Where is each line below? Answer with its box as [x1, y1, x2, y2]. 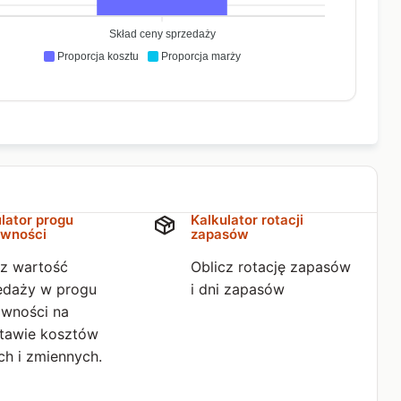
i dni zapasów [191, 280, 285, 298]
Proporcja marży [160, 50, 241, 63]
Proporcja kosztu [56, 50, 139, 63]
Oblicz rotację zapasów [191, 258, 351, 276]
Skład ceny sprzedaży [108, 28, 216, 41]
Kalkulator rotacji [191, 211, 303, 228]
